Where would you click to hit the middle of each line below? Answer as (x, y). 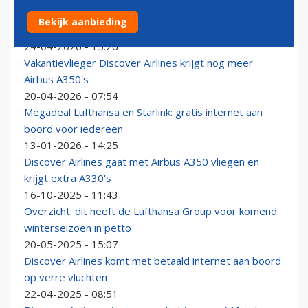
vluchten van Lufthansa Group (94, 30)
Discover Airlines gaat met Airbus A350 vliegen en (142, 162)
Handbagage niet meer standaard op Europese (136, 13)
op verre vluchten (66, 277)
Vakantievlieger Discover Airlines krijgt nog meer (139, 63)
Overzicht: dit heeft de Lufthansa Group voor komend (151, 211)
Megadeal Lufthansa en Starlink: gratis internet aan (143, 112)
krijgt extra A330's (68, 178)
